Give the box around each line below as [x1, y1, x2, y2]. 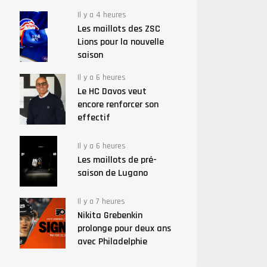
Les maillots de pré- [77, 154, 157, 166]
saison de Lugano [77, 167, 148, 179]
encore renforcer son [77, 98, 159, 111]
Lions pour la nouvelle [77, 36, 164, 48]
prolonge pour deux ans [77, 222, 171, 235]
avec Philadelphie [77, 235, 147, 248]
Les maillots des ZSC [77, 23, 160, 35]
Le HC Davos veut [77, 85, 147, 98]
